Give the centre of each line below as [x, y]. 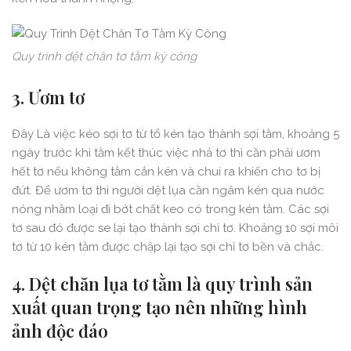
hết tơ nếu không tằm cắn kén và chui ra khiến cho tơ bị [166, 172]
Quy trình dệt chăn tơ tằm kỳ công [104, 57]
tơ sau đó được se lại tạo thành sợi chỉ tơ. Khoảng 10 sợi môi [175, 228]
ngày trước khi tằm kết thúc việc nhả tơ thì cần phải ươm [166, 153]
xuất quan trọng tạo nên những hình [159, 308]
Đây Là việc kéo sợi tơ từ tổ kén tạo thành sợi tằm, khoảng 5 [175, 134]
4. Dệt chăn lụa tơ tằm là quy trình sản [162, 284]
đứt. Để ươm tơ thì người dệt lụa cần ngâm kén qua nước [168, 191]
